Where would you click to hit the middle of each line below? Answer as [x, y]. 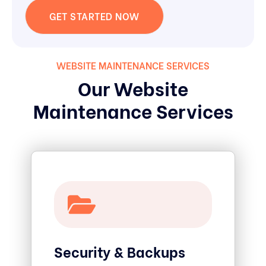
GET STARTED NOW [94, 15]
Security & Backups [119, 251]
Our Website [133, 88]
